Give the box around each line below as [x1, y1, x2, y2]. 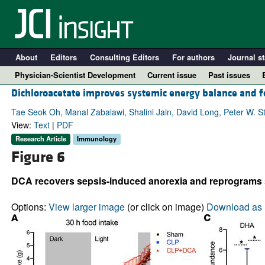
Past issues [208, 69, 250, 80]
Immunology [76, 134, 117, 144]
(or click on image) [124, 199, 206, 214]
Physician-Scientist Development [15, 69, 135, 80]
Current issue [147, 69, 196, 80]
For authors [172, 51, 215, 63]
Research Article [15, 134, 66, 144]
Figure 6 [11, 147, 65, 167]
